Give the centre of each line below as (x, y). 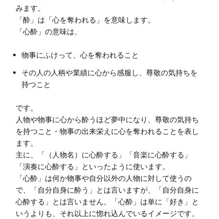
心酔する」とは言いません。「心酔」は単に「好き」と (107, 202)
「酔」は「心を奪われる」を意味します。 (85, 20)
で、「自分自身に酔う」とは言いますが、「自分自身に (107, 190)
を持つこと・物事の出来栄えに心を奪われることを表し (107, 131)
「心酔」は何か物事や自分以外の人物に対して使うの (104, 178)
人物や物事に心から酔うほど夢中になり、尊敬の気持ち (107, 120)
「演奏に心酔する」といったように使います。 (93, 167)
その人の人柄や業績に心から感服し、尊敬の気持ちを (109, 73)
